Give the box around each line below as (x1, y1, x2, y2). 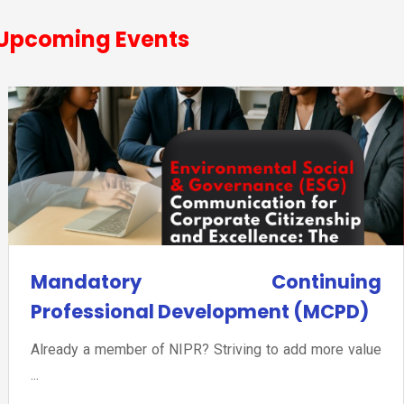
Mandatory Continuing (30, 269, 381, 296)
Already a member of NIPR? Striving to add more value (30, 341, 381, 359)
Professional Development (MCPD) (30, 298, 369, 326)
